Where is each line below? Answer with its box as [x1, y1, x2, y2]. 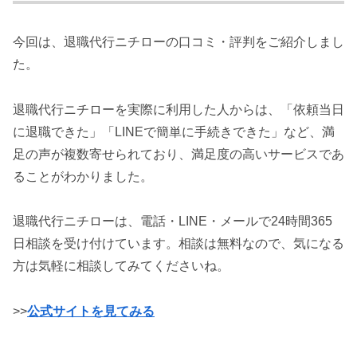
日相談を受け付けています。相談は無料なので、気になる [13, 237, 344, 251]
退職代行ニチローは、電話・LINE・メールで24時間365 [13, 214, 332, 229]
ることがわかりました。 [13, 169, 153, 183]
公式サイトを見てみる [27, 304, 155, 319]
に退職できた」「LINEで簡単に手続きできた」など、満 [13, 124, 335, 139]
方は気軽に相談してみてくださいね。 [13, 259, 229, 273]
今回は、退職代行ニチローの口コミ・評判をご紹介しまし [13, 34, 344, 49]
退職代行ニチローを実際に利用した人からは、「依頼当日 [13, 102, 344, 116]
